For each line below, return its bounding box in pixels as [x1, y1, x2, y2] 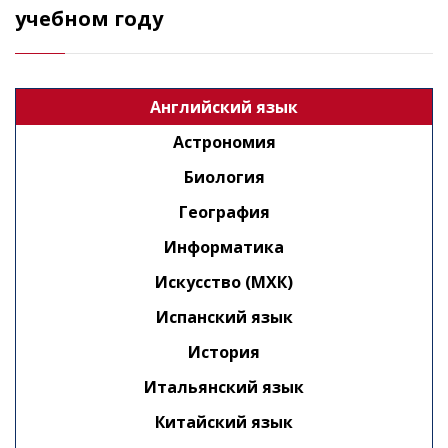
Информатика [164, 236, 284, 258]
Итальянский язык [144, 376, 304, 398]
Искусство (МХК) [155, 271, 293, 293]
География [178, 201, 270, 223]
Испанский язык [155, 306, 293, 328]
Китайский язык [155, 411, 293, 433]
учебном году [15, 5, 163, 32]
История [188, 341, 260, 363]
